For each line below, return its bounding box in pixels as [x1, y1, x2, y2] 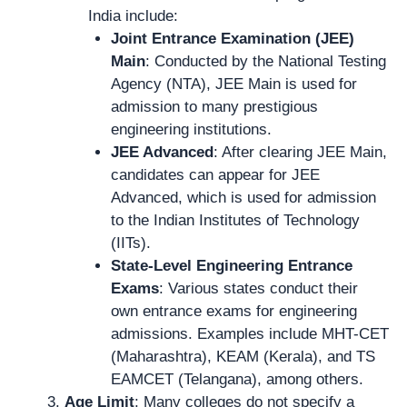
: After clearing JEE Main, [213, 144, 387, 161]
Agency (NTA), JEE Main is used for [111, 75, 357, 93]
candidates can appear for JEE [111, 166, 320, 184]
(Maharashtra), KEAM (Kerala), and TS [111, 348, 375, 365]
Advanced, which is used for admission [111, 189, 376, 206]
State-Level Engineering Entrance [111, 257, 352, 274]
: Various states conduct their [159, 280, 358, 297]
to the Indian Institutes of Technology [111, 212, 360, 229]
